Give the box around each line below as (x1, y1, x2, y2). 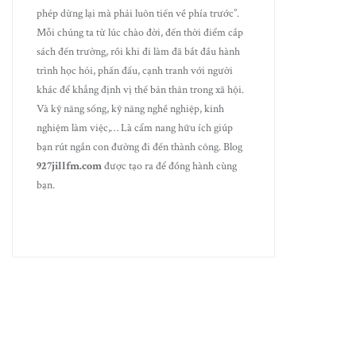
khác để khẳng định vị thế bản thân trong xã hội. (37, 83, 245, 97)
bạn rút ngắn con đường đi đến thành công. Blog (37, 140, 243, 154)
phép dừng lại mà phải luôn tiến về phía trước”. (37, 6, 240, 21)
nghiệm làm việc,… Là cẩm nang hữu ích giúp (37, 121, 234, 135)
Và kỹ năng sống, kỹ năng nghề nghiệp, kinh (37, 102, 225, 116)
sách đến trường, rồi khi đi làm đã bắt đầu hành (37, 44, 241, 59)
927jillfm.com (37, 159, 103, 173)
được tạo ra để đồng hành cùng (102, 159, 238, 173)
